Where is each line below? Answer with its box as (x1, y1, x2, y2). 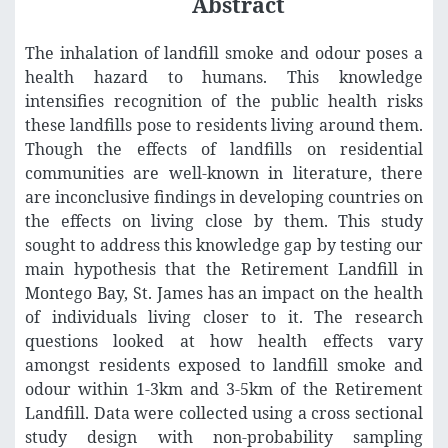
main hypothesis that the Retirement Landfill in (25, 258, 423, 281)
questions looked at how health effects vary (25, 330, 423, 353)
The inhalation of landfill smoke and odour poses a (25, 42, 423, 65)
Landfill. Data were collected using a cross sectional (25, 402, 423, 425)
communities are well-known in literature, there (25, 162, 423, 185)
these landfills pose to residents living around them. (25, 114, 423, 137)
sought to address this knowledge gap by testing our (25, 234, 423, 257)
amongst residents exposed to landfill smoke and (25, 354, 423, 377)
